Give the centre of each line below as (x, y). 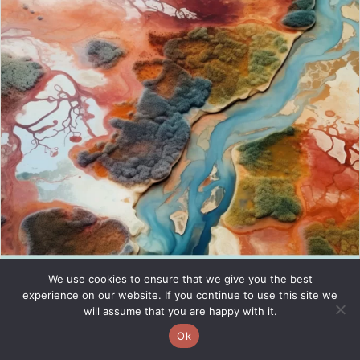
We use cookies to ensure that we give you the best (180, 279)
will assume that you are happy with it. (180, 311)
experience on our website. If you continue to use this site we (180, 295)
